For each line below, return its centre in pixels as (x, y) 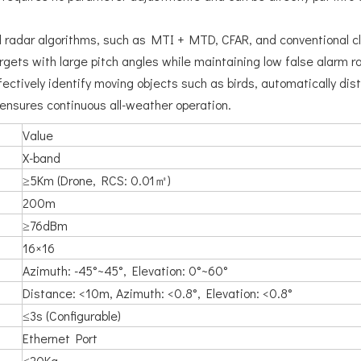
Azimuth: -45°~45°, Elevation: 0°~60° (125, 270)
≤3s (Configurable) (72, 315)
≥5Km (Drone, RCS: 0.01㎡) (97, 180)
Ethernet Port (60, 338)
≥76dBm (45, 225)
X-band (41, 158)
